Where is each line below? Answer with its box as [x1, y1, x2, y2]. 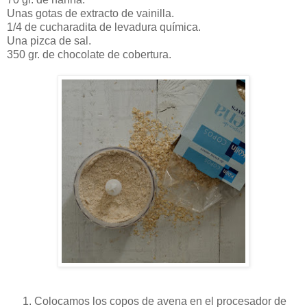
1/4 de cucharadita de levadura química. [7, 21, 201, 33]
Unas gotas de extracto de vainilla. [7, 7, 174, 19]
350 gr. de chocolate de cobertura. [7, 48, 171, 60]
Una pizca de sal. [7, 34, 91, 47]
